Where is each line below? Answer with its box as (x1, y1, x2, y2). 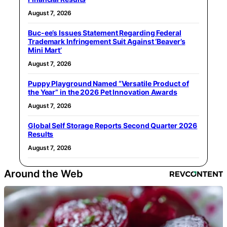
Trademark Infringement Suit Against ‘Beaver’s (28, 36, 185, 46)
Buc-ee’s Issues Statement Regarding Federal (28, 28, 181, 37)
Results (28, 129, 54, 138)
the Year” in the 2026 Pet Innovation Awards (28, 87, 177, 96)
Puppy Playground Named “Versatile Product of (28, 79, 189, 88)
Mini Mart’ (28, 45, 62, 54)
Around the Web (4, 167, 83, 180)
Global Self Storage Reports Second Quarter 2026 (28, 121, 198, 130)
